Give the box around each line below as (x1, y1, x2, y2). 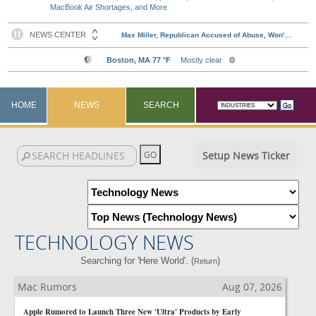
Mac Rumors (18, 280, 77, 293)
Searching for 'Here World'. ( (80, 255, 194, 266)
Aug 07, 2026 (222, 280, 282, 293)
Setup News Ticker (202, 149, 290, 162)
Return (193, 257, 217, 265)
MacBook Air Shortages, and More (50, 3, 168, 11)
